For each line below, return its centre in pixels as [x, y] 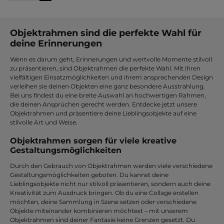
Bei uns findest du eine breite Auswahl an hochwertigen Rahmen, [108, 95]
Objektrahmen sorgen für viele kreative [93, 140]
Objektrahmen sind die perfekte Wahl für [106, 33]
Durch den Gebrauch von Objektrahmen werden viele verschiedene [111, 165]
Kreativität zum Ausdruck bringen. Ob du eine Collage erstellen [104, 192]
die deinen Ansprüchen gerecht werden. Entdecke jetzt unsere [103, 104]
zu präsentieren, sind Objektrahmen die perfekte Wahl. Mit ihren [105, 68]
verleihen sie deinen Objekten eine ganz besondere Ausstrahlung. [107, 86]
